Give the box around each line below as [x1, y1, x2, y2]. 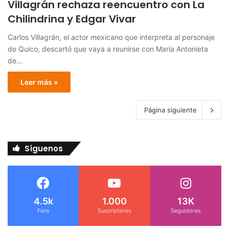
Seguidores [170, 207, 201, 215]
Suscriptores [97, 207, 131, 215]
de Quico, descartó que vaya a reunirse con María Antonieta [8, 44, 208, 54]
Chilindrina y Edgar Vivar [8, 12, 136, 27]
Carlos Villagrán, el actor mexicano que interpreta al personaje [8, 33, 215, 42]
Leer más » [20, 78, 58, 87]
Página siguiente [144, 106, 197, 114]
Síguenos [25, 143, 63, 154]
